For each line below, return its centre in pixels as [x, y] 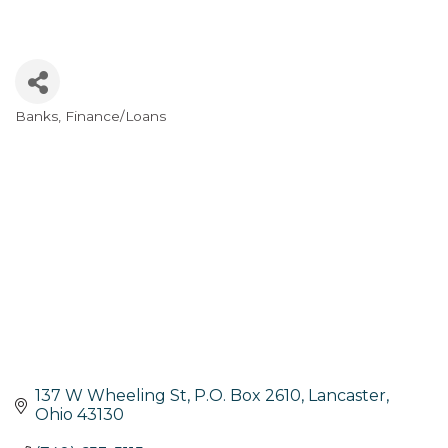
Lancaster [347, 396]
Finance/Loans [115, 116]
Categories [63, 131]
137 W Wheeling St [111, 396]
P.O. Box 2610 [247, 396]
